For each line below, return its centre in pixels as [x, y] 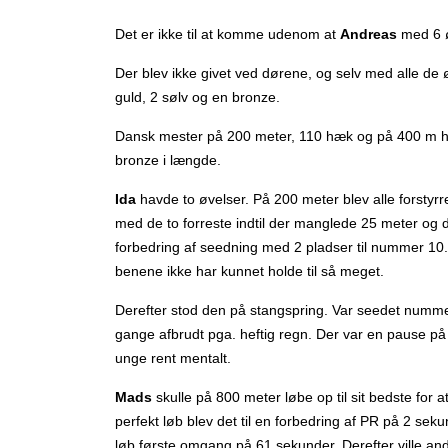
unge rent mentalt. [173, 358]
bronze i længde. [168, 160]
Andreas [368, 34]
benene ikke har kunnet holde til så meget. [249, 271]
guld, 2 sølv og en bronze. [197, 97]
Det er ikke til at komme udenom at [227, 34]
